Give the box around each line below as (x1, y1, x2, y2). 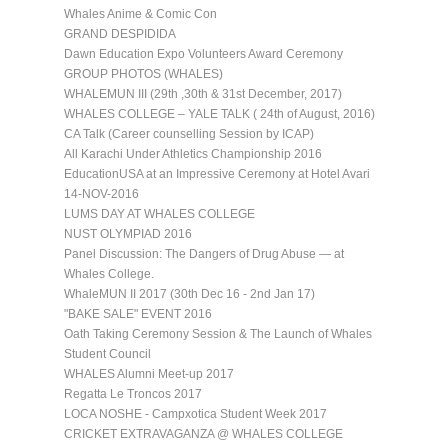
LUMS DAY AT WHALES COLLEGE (64, 206, 255, 221)
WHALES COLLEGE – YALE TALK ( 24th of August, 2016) (64, 106, 375, 121)
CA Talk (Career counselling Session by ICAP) (64, 126, 314, 141)
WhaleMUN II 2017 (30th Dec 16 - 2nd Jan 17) (64, 286, 315, 301)
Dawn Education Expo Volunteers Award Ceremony (64, 46, 343, 61)
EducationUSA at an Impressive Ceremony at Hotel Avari (64, 166, 370, 181)
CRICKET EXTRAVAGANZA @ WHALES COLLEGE (64, 426, 343, 441)
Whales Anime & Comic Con (64, 6, 217, 21)
